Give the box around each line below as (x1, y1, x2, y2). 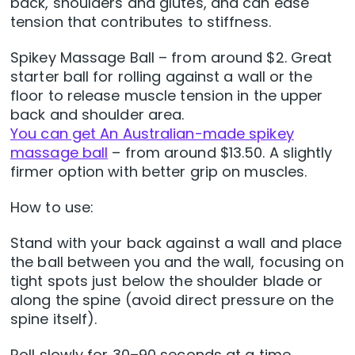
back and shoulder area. (10, 104, 185, 124)
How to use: (10, 197, 94, 217)
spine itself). (10, 308, 97, 329)
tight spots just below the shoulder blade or (10, 270, 323, 291)
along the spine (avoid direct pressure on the (10, 289, 334, 310)
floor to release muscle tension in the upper (10, 85, 323, 105)
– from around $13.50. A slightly (108, 142, 333, 162)
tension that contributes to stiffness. (10, 11, 271, 32)
